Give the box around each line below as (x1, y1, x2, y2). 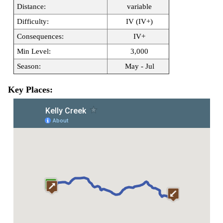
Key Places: (8, 84, 53, 95)
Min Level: (17, 47, 51, 55)
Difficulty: (17, 17, 49, 25)
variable (127, 2, 152, 10)
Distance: (17, 2, 46, 10)
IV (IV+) (126, 17, 153, 25)
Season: (17, 62, 41, 70)
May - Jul (124, 62, 154, 70)
